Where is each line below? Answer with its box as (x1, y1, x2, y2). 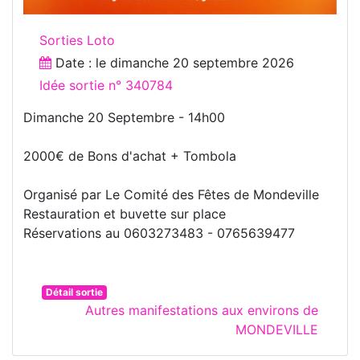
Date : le (51, 55, 110, 72)
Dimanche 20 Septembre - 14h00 (23, 109, 225, 126)
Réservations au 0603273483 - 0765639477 (23, 225, 295, 242)
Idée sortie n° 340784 (39, 77, 173, 94)
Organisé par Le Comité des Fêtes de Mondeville (23, 186, 319, 203)
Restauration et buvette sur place (23, 206, 226, 223)
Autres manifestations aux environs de (85, 302, 318, 319)
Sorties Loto (39, 32, 115, 49)
